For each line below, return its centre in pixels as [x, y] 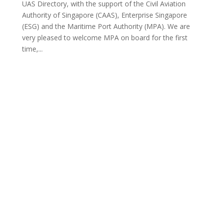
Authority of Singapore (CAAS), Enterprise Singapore [104, 15]
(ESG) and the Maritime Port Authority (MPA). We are [106, 26]
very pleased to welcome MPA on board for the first [105, 37]
